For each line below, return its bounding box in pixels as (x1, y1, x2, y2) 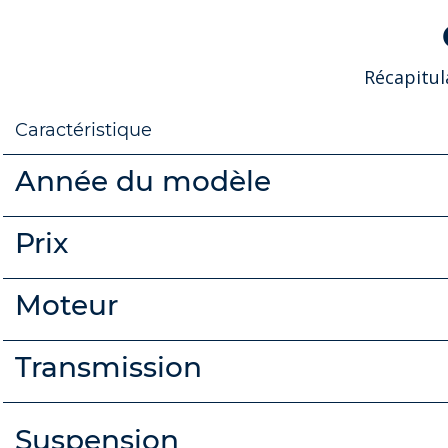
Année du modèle (15, 163, 271, 198)
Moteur (15, 287, 118, 322)
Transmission (15, 349, 202, 384)
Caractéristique (15, 118, 152, 141)
